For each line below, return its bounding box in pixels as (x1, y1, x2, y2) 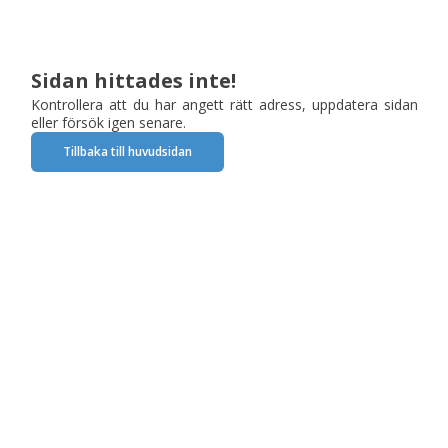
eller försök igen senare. (30, 112, 186, 132)
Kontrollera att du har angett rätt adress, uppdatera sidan (30, 94, 418, 114)
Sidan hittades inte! (30, 66, 236, 94)
